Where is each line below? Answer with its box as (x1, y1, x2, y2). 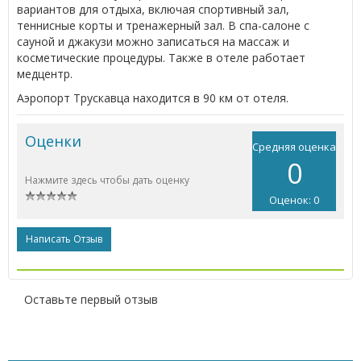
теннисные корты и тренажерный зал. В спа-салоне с (17, 17, 309, 33)
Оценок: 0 (269, 192, 319, 207)
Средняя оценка (252, 139, 336, 154)
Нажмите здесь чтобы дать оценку (25, 172, 189, 187)
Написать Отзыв (26, 231, 102, 246)
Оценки (25, 131, 81, 151)
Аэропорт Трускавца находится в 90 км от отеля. (17, 89, 288, 106)
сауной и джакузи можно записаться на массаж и (17, 33, 289, 49)
